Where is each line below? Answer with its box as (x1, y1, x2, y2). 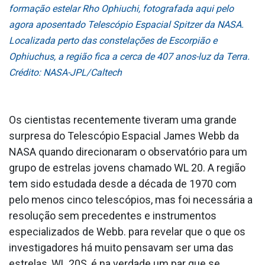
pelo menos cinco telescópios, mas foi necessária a (9, 193, 253, 206)
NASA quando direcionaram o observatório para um (9, 145, 247, 158)
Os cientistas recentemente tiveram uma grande (9, 113, 237, 126)
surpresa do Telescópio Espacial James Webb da (9, 129, 239, 142)
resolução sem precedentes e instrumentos (9, 209, 216, 222)
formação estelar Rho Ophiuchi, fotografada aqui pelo (9, 2, 234, 14)
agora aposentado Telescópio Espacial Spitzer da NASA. (9, 18, 244, 30)
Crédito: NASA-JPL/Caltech (9, 66, 122, 78)
